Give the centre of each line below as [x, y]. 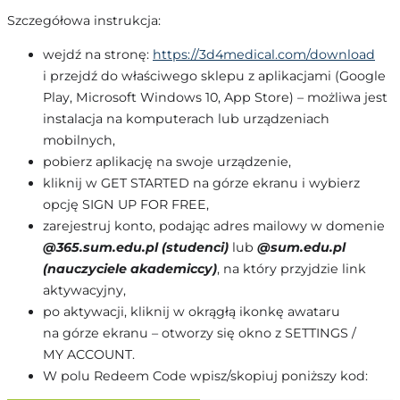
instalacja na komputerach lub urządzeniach [186, 118]
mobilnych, [79, 140]
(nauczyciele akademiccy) [130, 268]
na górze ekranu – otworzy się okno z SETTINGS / [200, 333]
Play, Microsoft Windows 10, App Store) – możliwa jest [215, 97]
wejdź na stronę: [98, 54]
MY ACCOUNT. [89, 354]
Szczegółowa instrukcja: [84, 20]
